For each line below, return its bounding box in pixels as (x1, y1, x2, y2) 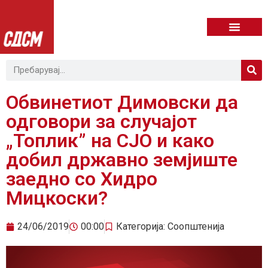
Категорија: (116, 220, 167, 232)
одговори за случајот (6, 109, 197, 133)
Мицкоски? (6, 186, 108, 209)
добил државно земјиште (6, 148, 237, 171)
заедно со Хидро (6, 167, 157, 190)
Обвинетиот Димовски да (6, 90, 238, 114)
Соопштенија (167, 220, 224, 232)
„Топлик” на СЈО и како (6, 129, 214, 152)
